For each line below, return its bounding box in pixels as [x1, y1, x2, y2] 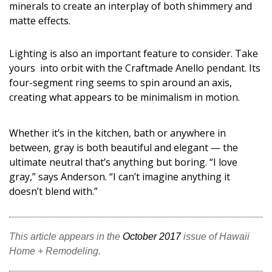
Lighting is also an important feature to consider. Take [9, 47, 258, 60]
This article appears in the [9, 231, 123, 242]
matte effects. [9, 14, 73, 27]
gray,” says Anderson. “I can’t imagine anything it [9, 170, 230, 183]
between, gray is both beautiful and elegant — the [9, 141, 238, 154]
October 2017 [123, 231, 181, 242]
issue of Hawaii [181, 231, 250, 242]
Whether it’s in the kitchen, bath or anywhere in [9, 126, 226, 140]
